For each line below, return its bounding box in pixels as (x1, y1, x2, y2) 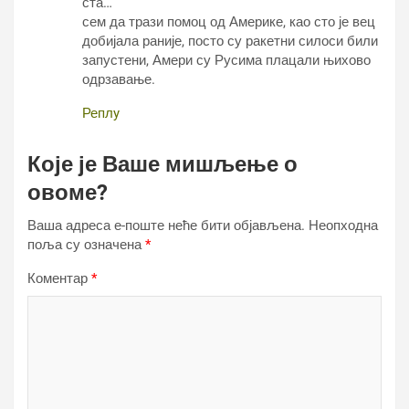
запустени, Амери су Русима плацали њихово (82, 52, 371, 69)
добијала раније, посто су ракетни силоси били (82, 33, 378, 50)
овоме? (27, 180, 108, 206)
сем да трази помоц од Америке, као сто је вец (82, 14, 375, 31)
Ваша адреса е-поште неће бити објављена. (27, 217, 305, 235)
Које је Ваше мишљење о (27, 152, 298, 178)
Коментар (27, 270, 91, 288)
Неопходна (309, 217, 378, 235)
